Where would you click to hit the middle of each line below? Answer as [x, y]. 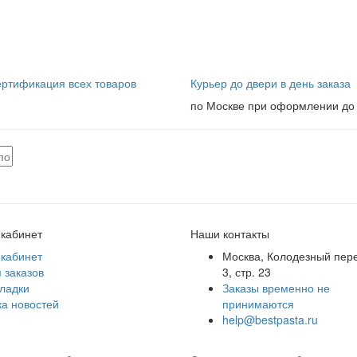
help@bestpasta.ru [270, 320]
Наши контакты [230, 234]
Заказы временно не [276, 288]
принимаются [258, 304]
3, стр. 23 [247, 272]
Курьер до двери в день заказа [271, 83]
